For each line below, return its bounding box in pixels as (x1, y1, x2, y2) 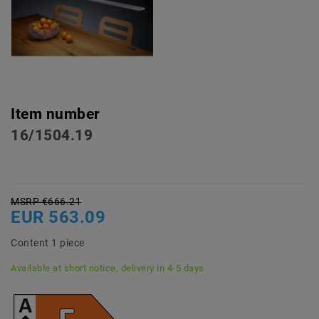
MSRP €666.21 (11, 196, 81, 208)
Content (11, 237, 51, 249)
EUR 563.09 (11, 207, 105, 228)
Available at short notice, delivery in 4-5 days (11, 263, 204, 274)
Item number (11, 105, 100, 123)
